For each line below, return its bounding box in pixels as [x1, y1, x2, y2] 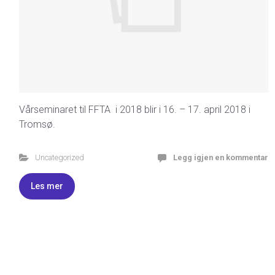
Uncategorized [34, 152, 84, 162]
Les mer [31, 180, 63, 191]
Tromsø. [19, 118, 55, 130]
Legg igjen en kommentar [173, 152, 268, 162]
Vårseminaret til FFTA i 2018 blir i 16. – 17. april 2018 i [19, 103, 250, 115]
